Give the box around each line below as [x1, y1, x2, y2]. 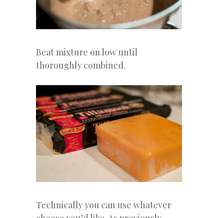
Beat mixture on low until [36, 46, 138, 58]
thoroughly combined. [36, 59, 126, 71]
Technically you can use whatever [36, 199, 171, 211]
